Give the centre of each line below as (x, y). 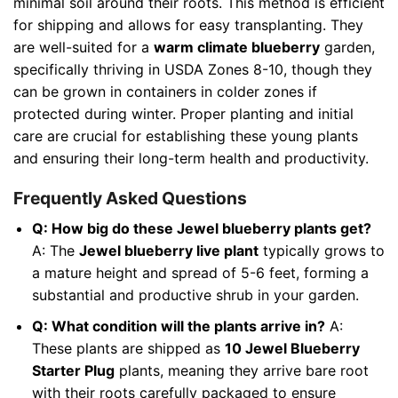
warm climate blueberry (237, 47)
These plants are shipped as (128, 348)
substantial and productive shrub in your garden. (195, 295)
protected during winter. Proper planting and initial (183, 113)
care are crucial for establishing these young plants (186, 135)
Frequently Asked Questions (130, 199)
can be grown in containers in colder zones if (165, 91)
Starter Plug (73, 370)
